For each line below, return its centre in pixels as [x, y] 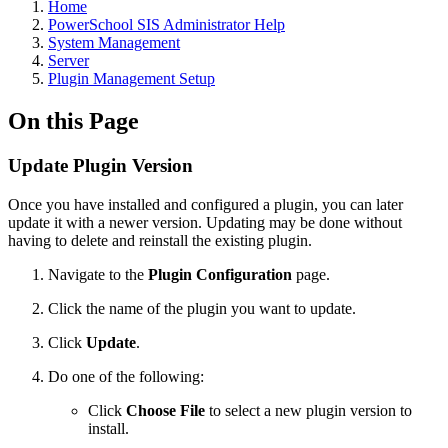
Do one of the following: [126, 376]
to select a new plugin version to [308, 410]
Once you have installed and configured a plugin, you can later [205, 204]
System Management [114, 42]
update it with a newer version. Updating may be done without [205, 222]
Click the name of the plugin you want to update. [204, 308]
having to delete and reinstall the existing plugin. [160, 240]
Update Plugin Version [100, 165]
